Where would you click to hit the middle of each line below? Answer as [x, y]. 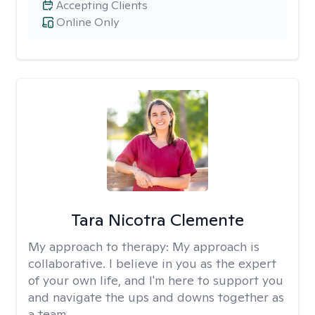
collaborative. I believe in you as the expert [152, 263]
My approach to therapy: [100, 246]
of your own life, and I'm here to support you [156, 280]
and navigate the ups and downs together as [156, 297]
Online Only [88, 22]
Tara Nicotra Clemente [157, 220]
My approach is [216, 246]
